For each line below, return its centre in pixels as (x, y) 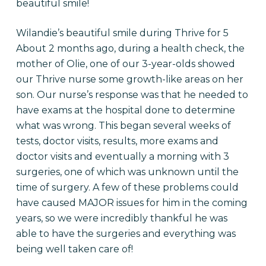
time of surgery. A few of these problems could (127, 187)
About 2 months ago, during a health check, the (130, 48)
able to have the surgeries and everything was (126, 234)
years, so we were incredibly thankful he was (121, 218)
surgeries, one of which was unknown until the (127, 172)
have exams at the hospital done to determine (125, 110)
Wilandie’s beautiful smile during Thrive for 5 (122, 33)
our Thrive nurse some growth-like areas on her (129, 79)
